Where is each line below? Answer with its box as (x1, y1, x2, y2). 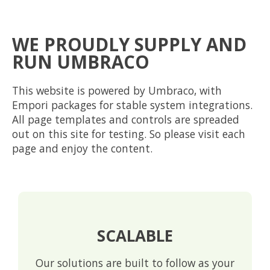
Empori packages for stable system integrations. (12, 97, 253, 112)
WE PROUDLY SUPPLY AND (12, 32, 246, 57)
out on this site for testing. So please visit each (12, 126, 245, 141)
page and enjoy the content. (12, 140, 152, 155)
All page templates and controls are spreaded (12, 111, 239, 127)
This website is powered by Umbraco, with (12, 83, 222, 98)
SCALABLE (97, 224, 173, 246)
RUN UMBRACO (12, 49, 149, 74)
